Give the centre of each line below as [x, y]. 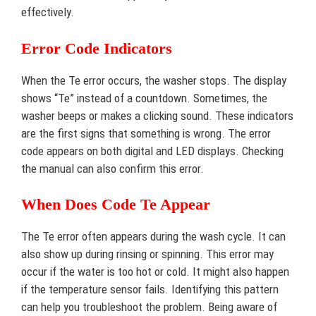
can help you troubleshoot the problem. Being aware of [149, 307]
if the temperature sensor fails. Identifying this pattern [150, 290]
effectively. [48, 12]
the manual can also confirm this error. [113, 168]
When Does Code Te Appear [116, 205]
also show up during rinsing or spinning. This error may [147, 254]
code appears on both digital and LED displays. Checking [152, 151]
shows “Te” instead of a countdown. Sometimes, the [144, 98]
